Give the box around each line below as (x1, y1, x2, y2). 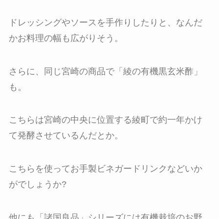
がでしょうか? (8, 179, 66, 190)
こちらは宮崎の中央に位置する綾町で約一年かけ (8, 115, 202, 125)
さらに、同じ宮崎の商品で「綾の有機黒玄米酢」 (8, 66, 202, 76)
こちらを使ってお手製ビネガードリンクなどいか (8, 164, 202, 174)
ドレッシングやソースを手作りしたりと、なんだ (8, 17, 202, 27)
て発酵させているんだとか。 (8, 131, 123, 141)
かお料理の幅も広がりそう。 (8, 33, 123, 43)
